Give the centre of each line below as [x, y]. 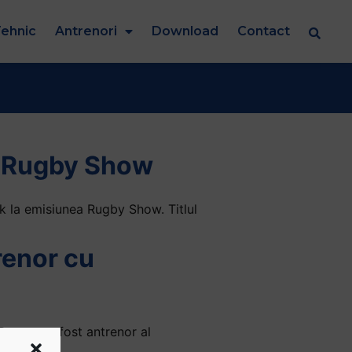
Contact [264, 31]
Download [185, 31]
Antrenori [86, 31]
